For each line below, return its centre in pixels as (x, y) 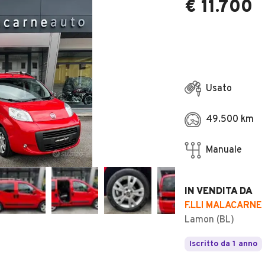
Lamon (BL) (209, 220)
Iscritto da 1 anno (223, 244)
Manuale (224, 150)
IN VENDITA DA (219, 192)
